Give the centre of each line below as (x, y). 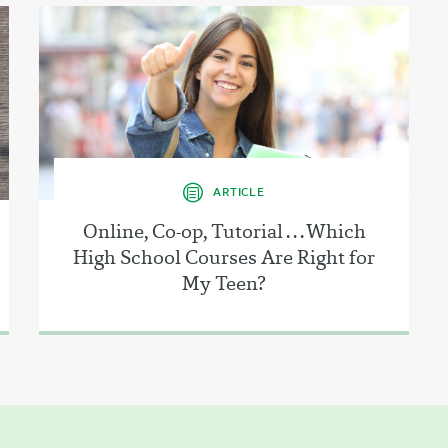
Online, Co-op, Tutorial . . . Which (224, 230)
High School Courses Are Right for (224, 256)
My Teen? (224, 282)
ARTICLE (239, 191)
